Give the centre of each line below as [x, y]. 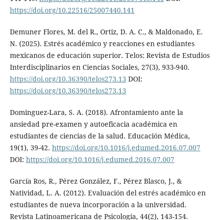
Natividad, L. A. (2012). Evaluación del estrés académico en [108, 193]
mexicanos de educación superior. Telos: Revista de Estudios [110, 55]
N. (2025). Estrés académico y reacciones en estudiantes [102, 44]
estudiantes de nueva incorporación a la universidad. [98, 205]
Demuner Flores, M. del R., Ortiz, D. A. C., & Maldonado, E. [106, 32]
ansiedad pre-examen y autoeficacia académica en [93, 124]
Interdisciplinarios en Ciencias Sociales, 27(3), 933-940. [99, 67]
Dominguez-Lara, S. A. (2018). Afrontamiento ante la [96, 112]
